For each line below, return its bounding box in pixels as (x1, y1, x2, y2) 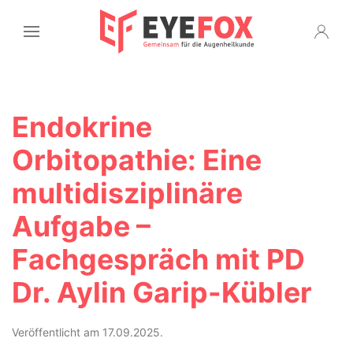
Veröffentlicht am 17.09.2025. (12, 325, 163, 339)
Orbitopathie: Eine (12, 143, 262, 177)
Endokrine (12, 110, 152, 144)
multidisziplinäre (12, 176, 243, 210)
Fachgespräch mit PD (12, 242, 305, 277)
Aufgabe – (12, 209, 150, 243)
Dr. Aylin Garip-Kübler (12, 275, 312, 310)
